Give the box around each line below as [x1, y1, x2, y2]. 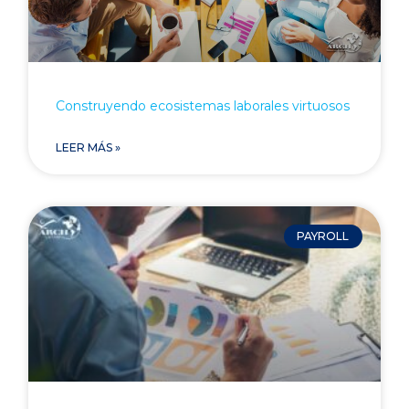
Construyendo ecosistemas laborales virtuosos [56, 97, 351, 114]
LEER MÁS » [56, 140, 121, 154]
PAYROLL [297, 228, 350, 243]
